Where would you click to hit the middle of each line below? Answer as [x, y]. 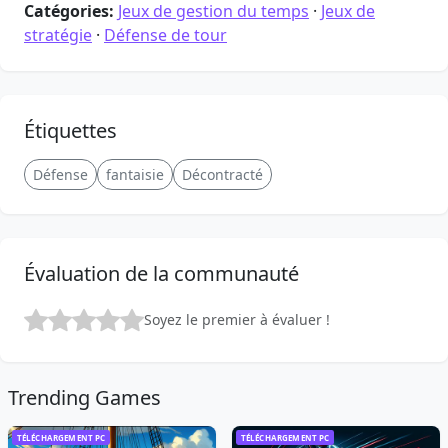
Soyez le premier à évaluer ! [237, 320]
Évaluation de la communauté [161, 273]
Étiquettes [70, 130]
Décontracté [222, 174]
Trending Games [84, 397]
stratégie [58, 34]
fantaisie [135, 174]
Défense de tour [165, 34]
